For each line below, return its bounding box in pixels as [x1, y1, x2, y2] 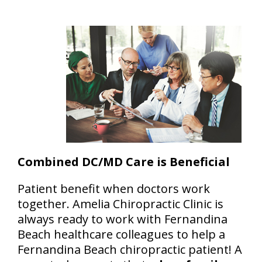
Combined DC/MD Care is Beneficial [18, 153, 230, 170]
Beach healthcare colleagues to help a [18, 226, 225, 242]
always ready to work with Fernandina [18, 211, 227, 227]
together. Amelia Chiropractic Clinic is [18, 195, 223, 212]
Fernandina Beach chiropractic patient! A [18, 241, 242, 257]
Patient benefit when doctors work [18, 180, 210, 196]
